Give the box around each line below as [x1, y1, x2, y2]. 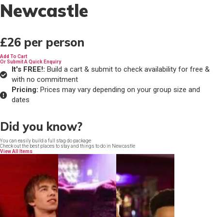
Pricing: [11, 85, 38, 94]
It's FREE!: [11, 65, 45, 74]
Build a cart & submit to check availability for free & [45, 65, 210, 74]
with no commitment [11, 75, 78, 84]
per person [24, 35, 84, 49]
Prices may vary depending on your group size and [38, 85, 200, 94]
